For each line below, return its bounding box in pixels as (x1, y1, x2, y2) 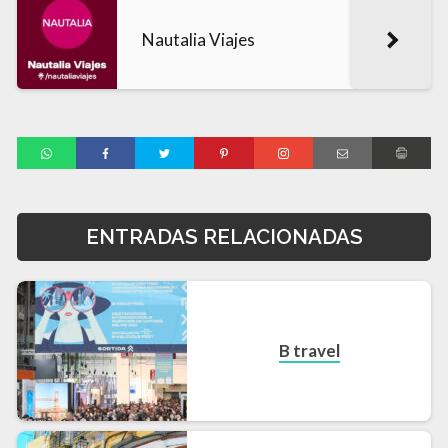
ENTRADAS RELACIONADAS (85, 225, 363, 250)
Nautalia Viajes (142, 28, 255, 50)
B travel (278, 340, 340, 362)
